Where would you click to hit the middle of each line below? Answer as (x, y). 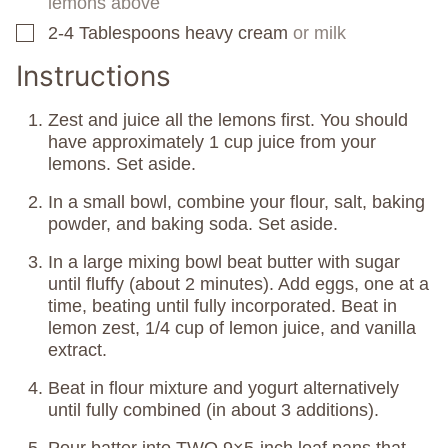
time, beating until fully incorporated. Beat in (222, 305)
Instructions (97, 75)
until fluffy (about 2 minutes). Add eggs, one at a (238, 283)
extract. (77, 349)
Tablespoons (129, 32)
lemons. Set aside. (122, 163)
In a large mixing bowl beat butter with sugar (224, 261)
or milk (319, 32)
